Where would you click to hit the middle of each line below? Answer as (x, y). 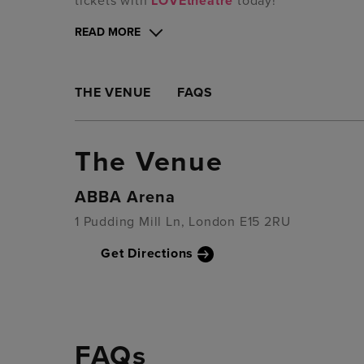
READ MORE (108, 32)
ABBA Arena (125, 197)
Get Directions (147, 253)
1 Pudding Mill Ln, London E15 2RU (183, 221)
